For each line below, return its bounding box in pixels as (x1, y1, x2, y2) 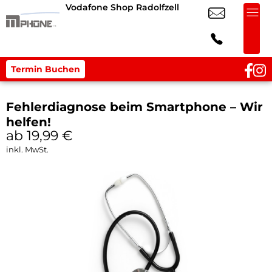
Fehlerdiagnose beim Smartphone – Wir (6, 100, 263, 114)
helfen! (6, 115, 51, 129)
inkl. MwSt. (6, 144, 49, 154)
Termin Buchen (11, 64, 80, 75)
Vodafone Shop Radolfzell (66, 2, 179, 13)
